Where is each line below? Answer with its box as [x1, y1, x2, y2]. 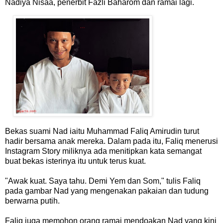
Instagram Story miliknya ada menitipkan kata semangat [5, 147, 202, 156]
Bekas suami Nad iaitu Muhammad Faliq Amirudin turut [5, 127, 199, 136]
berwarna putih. [5, 197, 60, 206]
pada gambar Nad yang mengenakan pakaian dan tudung [5, 187, 209, 196]
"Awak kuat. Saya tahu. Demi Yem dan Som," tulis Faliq [5, 177, 201, 186]
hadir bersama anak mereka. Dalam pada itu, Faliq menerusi [5, 137, 218, 146]
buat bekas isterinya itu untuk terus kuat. [5, 157, 146, 166]
